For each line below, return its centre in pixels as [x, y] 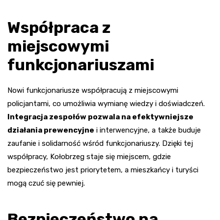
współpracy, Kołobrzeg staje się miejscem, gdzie [89, 156]
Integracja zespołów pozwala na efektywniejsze [100, 117]
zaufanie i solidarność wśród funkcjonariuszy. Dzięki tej [100, 143]
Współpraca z [59, 27]
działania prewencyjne [51, 130]
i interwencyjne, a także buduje [148, 130]
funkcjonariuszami [81, 65]
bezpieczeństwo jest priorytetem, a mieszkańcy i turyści [103, 170]
